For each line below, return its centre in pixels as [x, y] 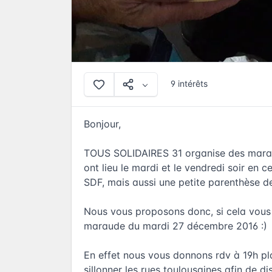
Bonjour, [102, 124]
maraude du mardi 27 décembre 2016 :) [175, 226]
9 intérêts [189, 84]
